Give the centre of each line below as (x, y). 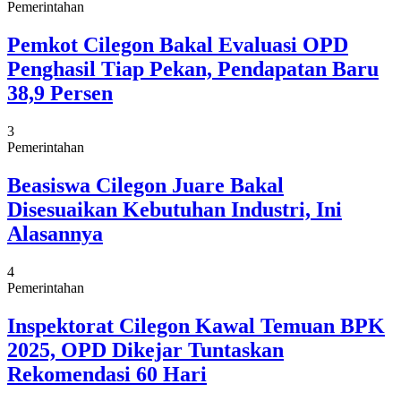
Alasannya (55, 234)
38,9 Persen (60, 94)
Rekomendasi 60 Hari (107, 374)
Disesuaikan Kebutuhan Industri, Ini (175, 210)
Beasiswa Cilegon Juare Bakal (145, 186)
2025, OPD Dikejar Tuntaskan (145, 350)
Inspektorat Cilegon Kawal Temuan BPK (196, 325)
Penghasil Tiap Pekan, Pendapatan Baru (193, 69)
